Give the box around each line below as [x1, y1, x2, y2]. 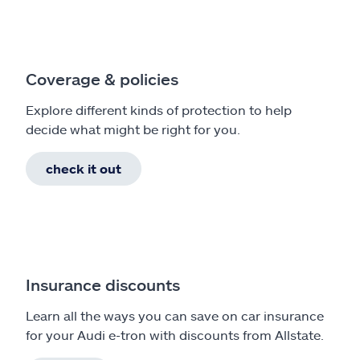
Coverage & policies [26, 68, 178, 88]
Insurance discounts [26, 274, 180, 294]
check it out [46, 160, 121, 176]
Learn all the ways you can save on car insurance [26, 307, 324, 323]
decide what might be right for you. [26, 121, 240, 137]
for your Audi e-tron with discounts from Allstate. [26, 326, 324, 342]
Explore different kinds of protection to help [26, 101, 292, 117]
